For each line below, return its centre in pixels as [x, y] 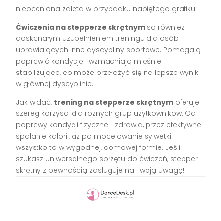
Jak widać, [35, 102]
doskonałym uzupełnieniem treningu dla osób [97, 38]
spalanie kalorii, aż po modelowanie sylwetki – [97, 136]
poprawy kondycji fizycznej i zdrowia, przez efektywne [109, 125]
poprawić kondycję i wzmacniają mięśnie [89, 61]
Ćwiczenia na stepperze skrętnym [81, 27]
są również [165, 27]
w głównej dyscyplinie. [55, 84]
